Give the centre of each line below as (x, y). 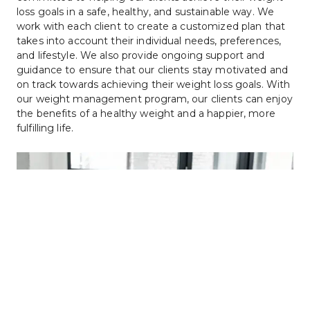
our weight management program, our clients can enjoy (155, 99)
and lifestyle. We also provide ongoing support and (141, 55)
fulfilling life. (45, 128)
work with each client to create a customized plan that (151, 26)
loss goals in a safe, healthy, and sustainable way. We (146, 11)
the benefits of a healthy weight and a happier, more (146, 113)
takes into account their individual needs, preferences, (149, 40)
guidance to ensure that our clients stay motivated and (153, 70)
